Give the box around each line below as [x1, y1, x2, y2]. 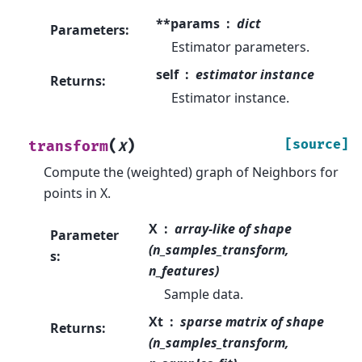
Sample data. [164, 285, 244, 304]
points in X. [44, 183, 112, 202]
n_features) [149, 262, 220, 280]
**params [155, 14, 220, 32]
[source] [284, 136, 349, 153]
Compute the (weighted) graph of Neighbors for [44, 162, 339, 181]
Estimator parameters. [170, 37, 309, 56]
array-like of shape [175, 220, 293, 238]
